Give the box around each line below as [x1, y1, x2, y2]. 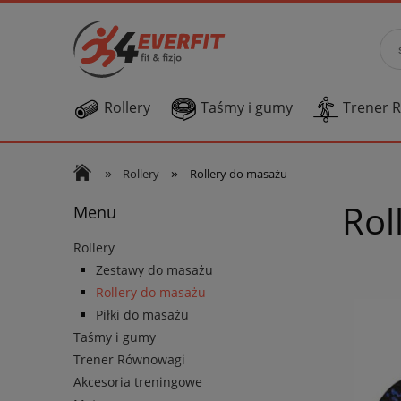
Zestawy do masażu [96, 260, 213, 278]
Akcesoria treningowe [73, 372, 202, 390]
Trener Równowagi [73, 350, 185, 368]
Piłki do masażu [96, 305, 189, 323]
